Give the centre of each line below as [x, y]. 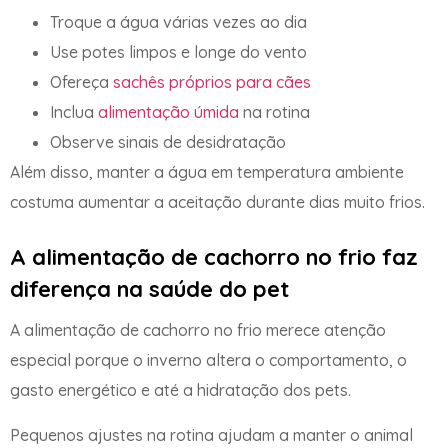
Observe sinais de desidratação [168, 141]
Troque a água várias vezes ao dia [178, 21]
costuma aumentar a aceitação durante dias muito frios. [217, 201]
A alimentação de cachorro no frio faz [214, 257]
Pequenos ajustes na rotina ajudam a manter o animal [211, 434]
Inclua [74, 111]
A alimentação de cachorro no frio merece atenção [198, 330]
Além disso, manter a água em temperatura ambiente [207, 171]
